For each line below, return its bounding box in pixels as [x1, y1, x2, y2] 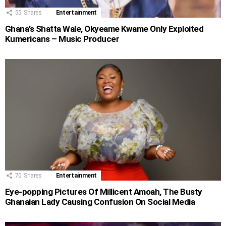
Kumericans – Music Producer [5, 34, 120, 44]
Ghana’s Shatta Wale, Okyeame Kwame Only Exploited [5, 24, 204, 34]
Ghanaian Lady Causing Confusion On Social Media [5, 197, 195, 207]
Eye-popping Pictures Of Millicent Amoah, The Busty [5, 187, 202, 197]
